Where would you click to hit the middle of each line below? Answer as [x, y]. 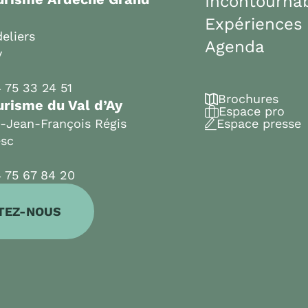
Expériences [254, 24]
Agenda [235, 47]
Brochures [248, 99]
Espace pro [252, 111]
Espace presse [259, 124]
